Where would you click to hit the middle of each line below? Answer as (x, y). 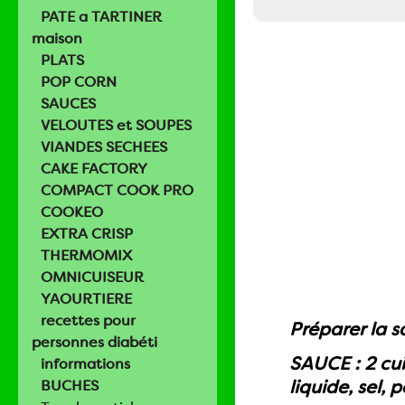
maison (57, 38)
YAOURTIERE (86, 299)
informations (85, 364)
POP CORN (79, 82)
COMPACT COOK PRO (117, 190)
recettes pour (88, 320)
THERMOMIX (86, 255)
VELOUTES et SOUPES (116, 125)
